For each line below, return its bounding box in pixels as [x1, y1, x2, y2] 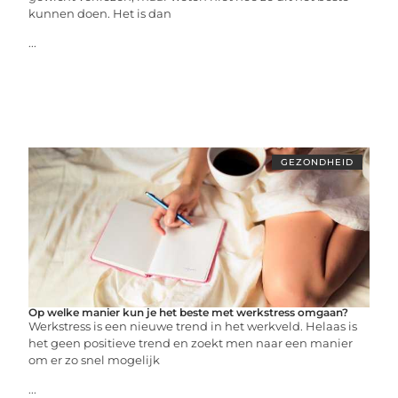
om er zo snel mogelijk [28, 353, 161, 367]
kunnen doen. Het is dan [28, 6, 172, 20]
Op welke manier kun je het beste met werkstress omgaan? [28, 306, 349, 319]
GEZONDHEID [280, 156, 354, 168]
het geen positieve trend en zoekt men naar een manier [28, 336, 354, 350]
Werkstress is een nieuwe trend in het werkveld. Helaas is [28, 319, 358, 333]
